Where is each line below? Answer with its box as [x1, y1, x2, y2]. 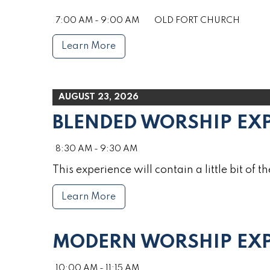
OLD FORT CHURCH [154, 16, 240, 25]
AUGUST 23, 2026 [58, 93, 139, 102]
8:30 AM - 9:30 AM [55, 145, 137, 154]
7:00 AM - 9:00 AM [55, 16, 139, 25]
